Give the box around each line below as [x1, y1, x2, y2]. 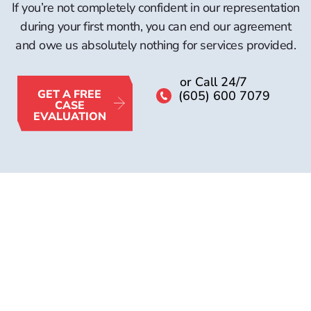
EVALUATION [33, 108, 106, 124]
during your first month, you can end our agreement [20, 17, 291, 35]
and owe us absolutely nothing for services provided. [15, 36, 296, 53]
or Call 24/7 [179, 73, 247, 90]
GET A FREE [37, 86, 102, 102]
